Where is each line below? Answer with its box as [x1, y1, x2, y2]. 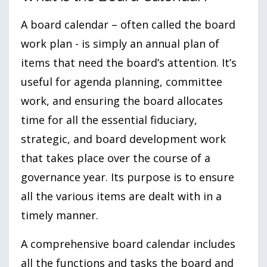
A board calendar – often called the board [21, 17, 235, 32]
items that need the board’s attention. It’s [21, 55, 237, 70]
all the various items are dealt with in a [21, 188, 222, 203]
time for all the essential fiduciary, [21, 112, 197, 127]
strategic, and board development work [21, 131, 226, 146]
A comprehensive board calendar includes [21, 236, 235, 251]
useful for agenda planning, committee [21, 74, 222, 89]
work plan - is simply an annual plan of [21, 36, 219, 51]
